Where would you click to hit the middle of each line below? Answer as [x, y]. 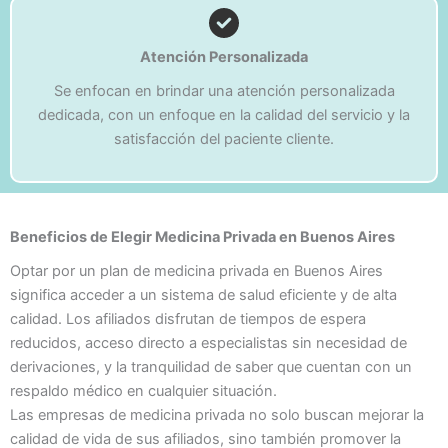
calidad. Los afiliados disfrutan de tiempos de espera [188, 319]
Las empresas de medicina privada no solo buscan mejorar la [217, 415]
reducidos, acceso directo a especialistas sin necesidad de [208, 343]
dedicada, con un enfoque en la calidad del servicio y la [224, 115]
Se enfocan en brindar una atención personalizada [224, 91]
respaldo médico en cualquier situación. [143, 391]
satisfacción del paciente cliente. [224, 139]
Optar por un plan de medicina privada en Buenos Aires [196, 271]
